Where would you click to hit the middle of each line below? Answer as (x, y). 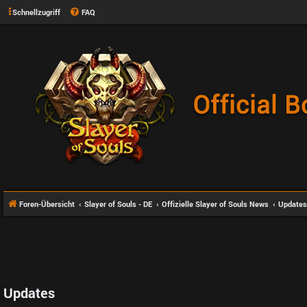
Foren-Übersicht (47, 204)
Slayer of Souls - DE (118, 204)
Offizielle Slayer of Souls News (215, 204)
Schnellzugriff (36, 12)
